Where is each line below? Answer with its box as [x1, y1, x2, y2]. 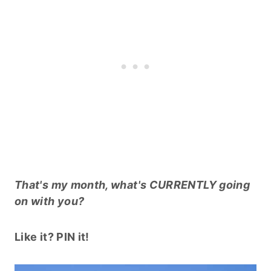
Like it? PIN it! [15, 230, 90, 243]
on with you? [15, 194, 85, 207]
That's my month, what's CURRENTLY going [15, 178, 250, 191]
